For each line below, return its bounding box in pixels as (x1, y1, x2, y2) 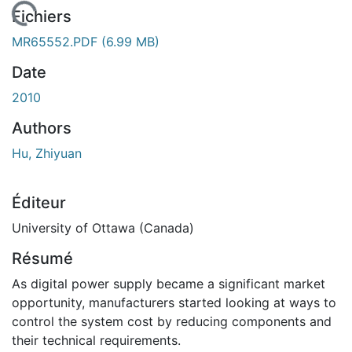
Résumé (12, 248, 73, 268)
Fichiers (12, 6, 71, 26)
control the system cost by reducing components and (12, 313, 332, 329)
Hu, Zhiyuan (12, 145, 82, 161)
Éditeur (12, 192, 66, 212)
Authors (12, 118, 71, 137)
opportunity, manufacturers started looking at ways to (12, 294, 336, 310)
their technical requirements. (12, 332, 181, 348)
